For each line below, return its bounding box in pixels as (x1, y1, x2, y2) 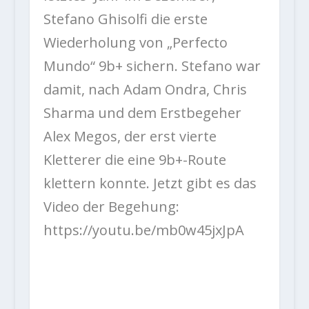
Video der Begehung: (43, 197, 179, 216)
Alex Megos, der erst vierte (43, 126, 217, 146)
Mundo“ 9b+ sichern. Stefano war (43, 56, 261, 75)
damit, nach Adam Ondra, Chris (43, 79, 247, 99)
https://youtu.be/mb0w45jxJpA (43, 220, 244, 239)
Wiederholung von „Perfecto (43, 32, 228, 52)
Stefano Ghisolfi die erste (43, 9, 208, 28)
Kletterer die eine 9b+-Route (43, 150, 226, 169)
